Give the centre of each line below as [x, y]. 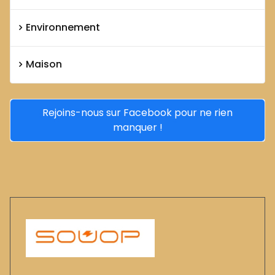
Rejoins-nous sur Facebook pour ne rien [137, 112]
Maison [44, 64]
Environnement [63, 28]
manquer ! [137, 127]
